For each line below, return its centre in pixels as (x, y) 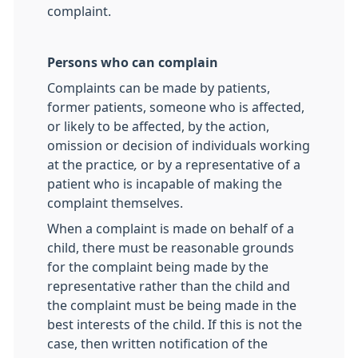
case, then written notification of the (157, 344)
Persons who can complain (133, 62)
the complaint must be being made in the (172, 305)
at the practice (91, 165)
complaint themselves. (115, 203)
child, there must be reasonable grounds (171, 248)
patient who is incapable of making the (165, 184)
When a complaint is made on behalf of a (171, 229)
